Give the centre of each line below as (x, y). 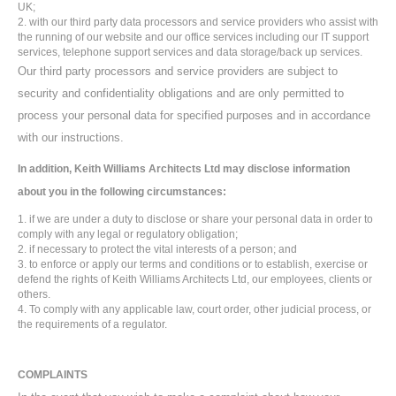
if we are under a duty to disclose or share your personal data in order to (201, 219)
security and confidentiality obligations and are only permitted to (181, 93)
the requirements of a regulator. (92, 324)
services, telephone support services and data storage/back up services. (190, 52)
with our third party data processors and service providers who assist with (204, 22)
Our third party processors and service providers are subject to (178, 71)
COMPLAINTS (53, 375)
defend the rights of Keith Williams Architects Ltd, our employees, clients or (195, 279)
